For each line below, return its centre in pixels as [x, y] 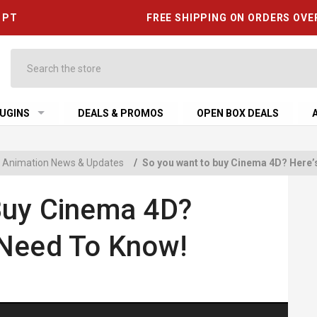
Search [26, 56]
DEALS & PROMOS [121, 113]
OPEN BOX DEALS [238, 113]
